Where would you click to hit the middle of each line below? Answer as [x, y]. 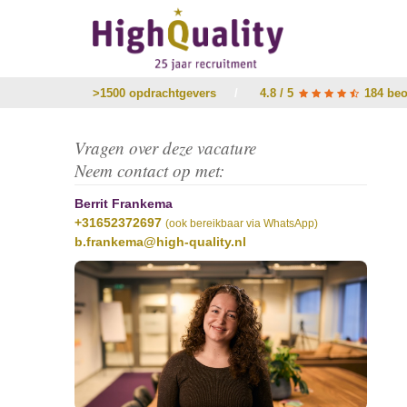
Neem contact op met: [149, 170]
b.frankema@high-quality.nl [160, 242]
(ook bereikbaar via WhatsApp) [242, 223]
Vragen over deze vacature [165, 148]
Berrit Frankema [124, 203]
